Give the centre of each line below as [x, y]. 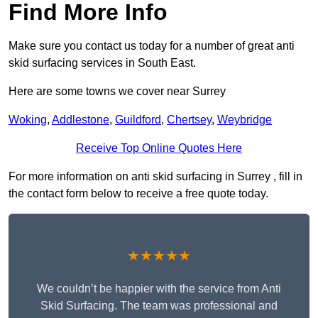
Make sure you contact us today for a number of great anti [152, 46]
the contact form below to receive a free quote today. [138, 194]
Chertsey [189, 120]
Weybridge [245, 120]
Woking [28, 120]
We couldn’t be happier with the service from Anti [159, 289]
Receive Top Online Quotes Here [159, 148]
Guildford [138, 120]
